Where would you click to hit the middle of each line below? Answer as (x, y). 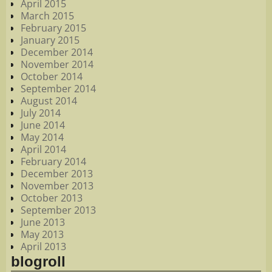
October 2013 (52, 198)
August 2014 (49, 100)
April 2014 (43, 149)
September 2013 (58, 210)
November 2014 (57, 64)
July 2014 (41, 113)
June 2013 (43, 222)
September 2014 (58, 88)
